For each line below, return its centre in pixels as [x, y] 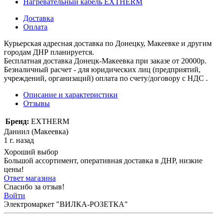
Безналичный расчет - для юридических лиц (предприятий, [102, 69]
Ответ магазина [30, 178]
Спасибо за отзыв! [34, 186]
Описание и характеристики [70, 94]
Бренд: [17, 121]
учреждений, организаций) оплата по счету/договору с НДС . [106, 78]
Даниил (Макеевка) [36, 131]
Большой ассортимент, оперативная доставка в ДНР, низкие [103, 160]
